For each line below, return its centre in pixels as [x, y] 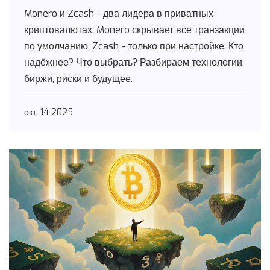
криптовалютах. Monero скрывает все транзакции [134, 30]
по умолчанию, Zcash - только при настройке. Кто [134, 46]
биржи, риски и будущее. [78, 79]
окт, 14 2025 [49, 113]
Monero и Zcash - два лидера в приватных [119, 14]
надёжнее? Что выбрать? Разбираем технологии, [134, 63]
